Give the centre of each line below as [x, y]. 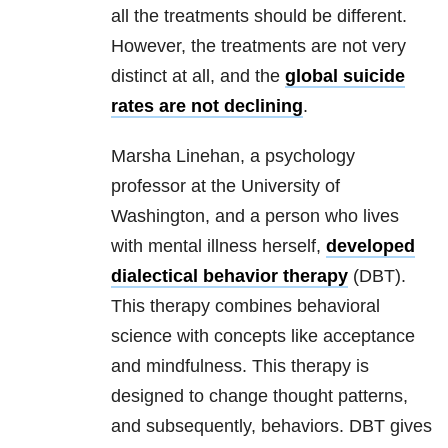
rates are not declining [207, 106]
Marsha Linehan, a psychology [233, 156]
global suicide [345, 76]
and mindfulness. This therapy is [240, 366]
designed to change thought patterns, [259, 396]
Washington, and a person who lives [255, 216]
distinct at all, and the [198, 76]
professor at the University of [225, 186]
